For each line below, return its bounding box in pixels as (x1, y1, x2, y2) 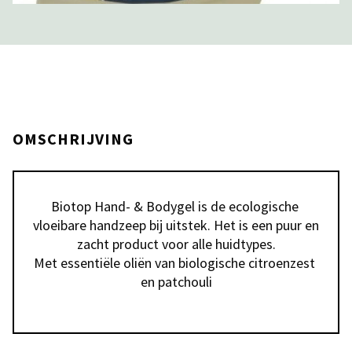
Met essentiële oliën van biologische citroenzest (34, 254, 315, 272)
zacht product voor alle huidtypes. (76, 235, 276, 253)
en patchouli (140, 273, 212, 291)
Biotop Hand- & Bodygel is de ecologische (50, 197, 299, 215)
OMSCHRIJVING (13, 129, 134, 148)
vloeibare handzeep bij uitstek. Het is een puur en (33, 216, 319, 234)
